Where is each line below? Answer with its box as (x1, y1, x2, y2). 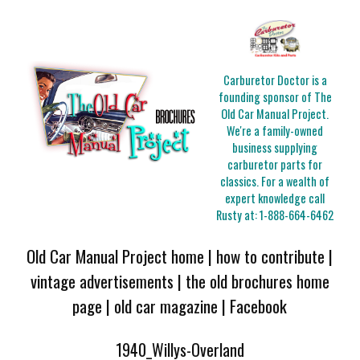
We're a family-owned (227, 122, 324, 140)
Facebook (230, 292, 288, 318)
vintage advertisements (30, 268, 174, 293)
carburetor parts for (227, 156, 323, 174)
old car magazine (114, 292, 219, 318)
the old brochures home (185, 268, 329, 293)
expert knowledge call (225, 190, 325, 207)
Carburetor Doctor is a (223, 72, 327, 89)
